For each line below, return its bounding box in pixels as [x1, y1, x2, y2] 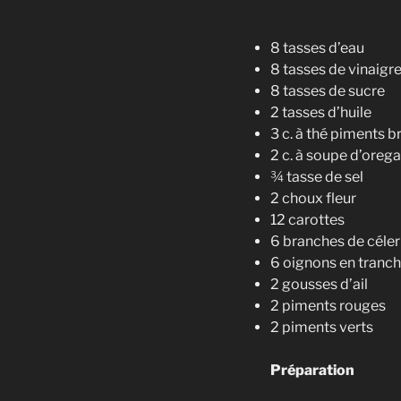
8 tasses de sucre [270, 81, 385, 99]
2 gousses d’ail [270, 275, 368, 293]
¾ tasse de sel [270, 167, 363, 185]
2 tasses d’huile [270, 103, 371, 121]
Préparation [270, 361, 354, 379]
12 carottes [270, 210, 345, 228]
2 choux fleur [270, 189, 356, 207]
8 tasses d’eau [270, 38, 364, 56]
